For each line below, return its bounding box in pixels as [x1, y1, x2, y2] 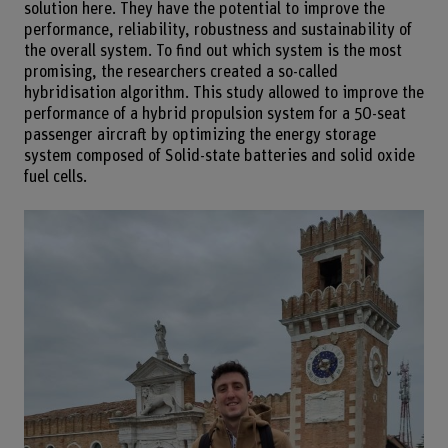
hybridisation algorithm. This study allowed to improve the [23, 85, 424, 102]
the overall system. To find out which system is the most [23, 43, 402, 60]
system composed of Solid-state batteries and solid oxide [23, 148, 415, 165]
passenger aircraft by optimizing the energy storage [23, 127, 376, 144]
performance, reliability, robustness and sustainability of [23, 22, 412, 39]
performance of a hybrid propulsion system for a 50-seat [23, 106, 406, 123]
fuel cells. [23, 169, 87, 186]
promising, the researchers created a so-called [23, 64, 338, 81]
